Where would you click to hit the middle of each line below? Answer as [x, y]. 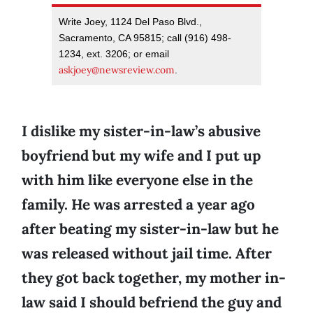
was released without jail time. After [147, 254]
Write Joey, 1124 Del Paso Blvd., [130, 22]
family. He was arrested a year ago [138, 205]
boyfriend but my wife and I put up [141, 156]
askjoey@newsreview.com [117, 70]
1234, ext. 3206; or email [114, 54]
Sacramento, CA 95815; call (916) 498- [145, 38]
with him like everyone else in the [137, 180]
